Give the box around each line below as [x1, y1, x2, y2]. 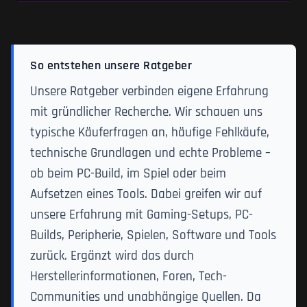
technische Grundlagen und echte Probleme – [30, 145, 271, 162]
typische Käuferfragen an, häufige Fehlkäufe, [30, 124, 269, 142]
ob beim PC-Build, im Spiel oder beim [30, 165, 226, 183]
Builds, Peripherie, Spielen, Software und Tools [30, 227, 276, 245]
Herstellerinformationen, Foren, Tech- [30, 268, 227, 286]
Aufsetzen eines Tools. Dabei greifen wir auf [30, 186, 262, 204]
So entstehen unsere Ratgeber [30, 58, 192, 74]
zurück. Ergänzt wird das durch [30, 247, 194, 265]
